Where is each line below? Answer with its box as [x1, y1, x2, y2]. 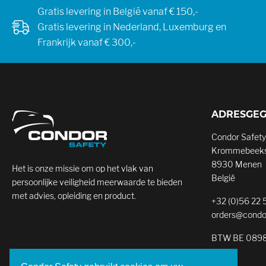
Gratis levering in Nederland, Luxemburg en [37, 21, 226, 33]
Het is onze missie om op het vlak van [12, 163, 153, 174]
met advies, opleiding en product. [12, 191, 136, 201]
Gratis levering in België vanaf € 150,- [37, 6, 198, 17]
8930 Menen [211, 159, 262, 169]
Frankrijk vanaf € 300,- [37, 37, 136, 48]
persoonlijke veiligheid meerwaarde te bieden [12, 177, 182, 188]
